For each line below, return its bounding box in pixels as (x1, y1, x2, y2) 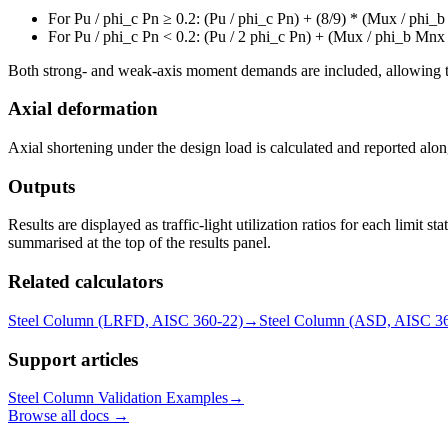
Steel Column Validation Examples (8, 389, 228, 407)
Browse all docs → (8, 407, 129, 425)
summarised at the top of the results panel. (8, 234, 271, 252)
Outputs (8, 175, 75, 197)
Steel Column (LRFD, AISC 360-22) (8, 311, 243, 329)
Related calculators (8, 271, 163, 293)
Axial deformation (8, 98, 158, 120)
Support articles (8, 348, 138, 370)
